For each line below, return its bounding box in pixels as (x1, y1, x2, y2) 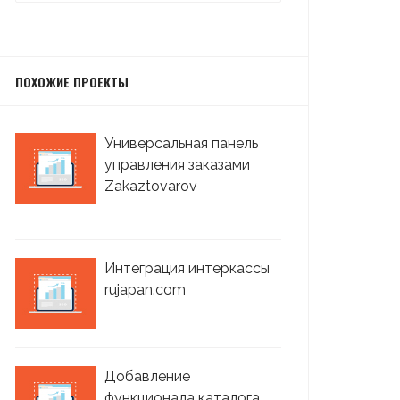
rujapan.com (104, 281, 186, 298)
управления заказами (104, 156, 250, 173)
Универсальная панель (104, 135, 258, 152)
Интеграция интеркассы (104, 260, 270, 277)
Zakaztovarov (104, 178, 197, 195)
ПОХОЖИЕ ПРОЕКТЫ (15, 71, 129, 91)
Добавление (104, 368, 190, 385)
